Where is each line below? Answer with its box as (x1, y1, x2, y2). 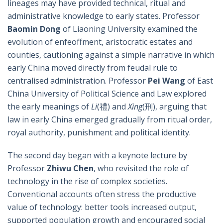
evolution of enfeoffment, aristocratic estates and (7, 36, 193, 47)
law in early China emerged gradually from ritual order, (7, 113, 212, 125)
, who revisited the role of (94, 162, 189, 174)
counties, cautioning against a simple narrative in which (7, 49, 215, 60)
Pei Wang (148, 75, 187, 86)
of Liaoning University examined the (63, 23, 198, 34)
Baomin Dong (7, 23, 63, 34)
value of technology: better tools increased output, (7, 201, 197, 213)
